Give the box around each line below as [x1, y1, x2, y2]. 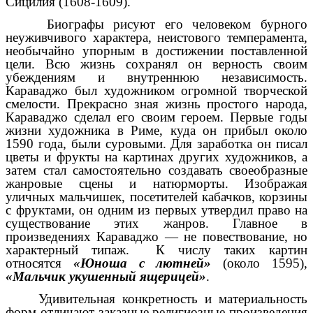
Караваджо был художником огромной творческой [6, 82, 307, 98]
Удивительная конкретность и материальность [38, 291, 307, 307]
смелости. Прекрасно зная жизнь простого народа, [6, 96, 307, 111]
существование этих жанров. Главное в [6, 215, 307, 231]
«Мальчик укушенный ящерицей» [6, 268, 206, 284]
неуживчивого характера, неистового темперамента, [6, 29, 307, 45]
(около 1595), [211, 255, 308, 270]
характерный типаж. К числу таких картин [6, 242, 307, 257]
